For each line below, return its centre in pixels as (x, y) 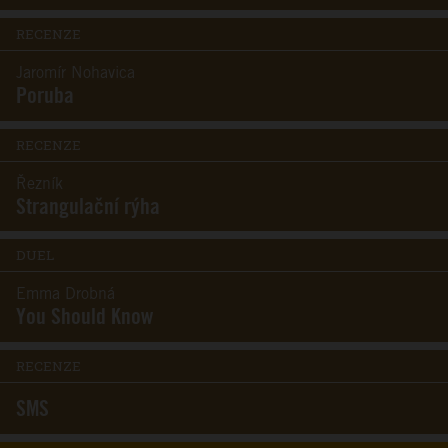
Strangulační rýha (88, 206)
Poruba (45, 95)
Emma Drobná (65, 295)
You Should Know (84, 317)
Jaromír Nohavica (75, 73)
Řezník (39, 184)
